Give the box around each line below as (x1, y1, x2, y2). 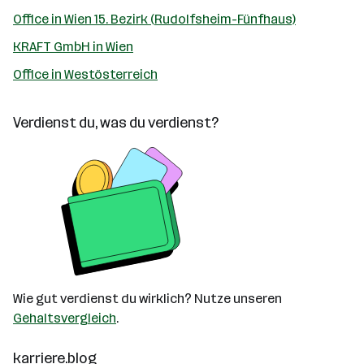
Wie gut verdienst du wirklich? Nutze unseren (13, 291, 282, 306)
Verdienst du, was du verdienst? (13, 114, 219, 132)
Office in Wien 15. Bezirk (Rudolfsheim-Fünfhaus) (13, 11, 296, 27)
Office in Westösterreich (13, 67, 158, 82)
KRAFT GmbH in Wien (13, 39, 133, 54)
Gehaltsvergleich (13, 310, 116, 326)
